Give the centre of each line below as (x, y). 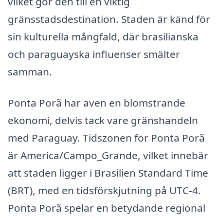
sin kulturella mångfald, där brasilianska (103, 37)
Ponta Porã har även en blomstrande (97, 103)
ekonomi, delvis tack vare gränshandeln (103, 120)
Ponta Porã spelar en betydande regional (107, 208)
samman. (30, 72)
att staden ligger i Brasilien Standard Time (108, 173)
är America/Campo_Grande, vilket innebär (108, 155)
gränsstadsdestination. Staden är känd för (109, 19)
